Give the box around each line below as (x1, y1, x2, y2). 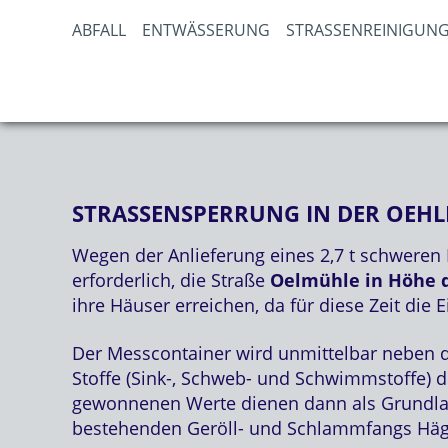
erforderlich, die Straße (72, 268, 270, 293)
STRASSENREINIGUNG (286, 19, 438, 41)
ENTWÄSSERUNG (142, 19, 270, 41)
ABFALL (72, 19, 126, 41)
